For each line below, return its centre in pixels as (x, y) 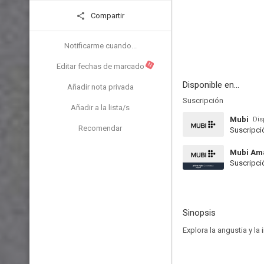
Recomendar (100, 128)
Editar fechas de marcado (100, 66)
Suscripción (203, 100)
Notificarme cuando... (100, 46)
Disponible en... (211, 85)
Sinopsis (199, 213)
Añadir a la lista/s (100, 108)
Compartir (107, 16)
